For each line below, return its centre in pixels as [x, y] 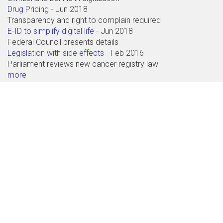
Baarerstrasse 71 [38, 135]
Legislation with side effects [56, 53]
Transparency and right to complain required [84, 20]
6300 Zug [24, 147]
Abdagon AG [31, 123]
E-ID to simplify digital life [51, 31]
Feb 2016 [127, 53]
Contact [37, 100]
